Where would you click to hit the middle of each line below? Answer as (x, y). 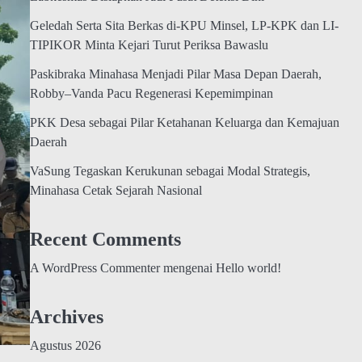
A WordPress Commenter (95, 269)
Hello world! (248, 269)
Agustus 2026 (65, 346)
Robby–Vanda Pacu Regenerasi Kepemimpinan (151, 94)
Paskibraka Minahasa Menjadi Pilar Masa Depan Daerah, (175, 75)
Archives (66, 317)
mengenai (187, 268)
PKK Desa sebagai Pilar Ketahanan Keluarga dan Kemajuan (184, 123)
